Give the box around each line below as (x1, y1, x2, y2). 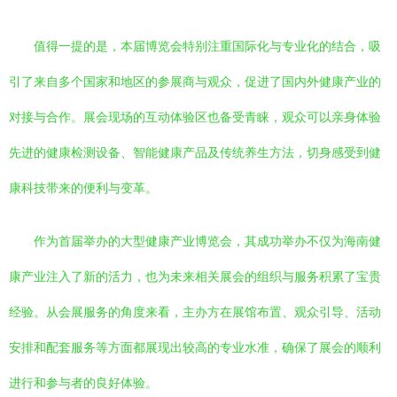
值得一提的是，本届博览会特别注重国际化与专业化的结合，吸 (34, 39, 381, 53)
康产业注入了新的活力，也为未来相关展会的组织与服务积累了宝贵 (9, 269, 381, 284)
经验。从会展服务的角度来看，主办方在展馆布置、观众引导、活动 (9, 305, 381, 319)
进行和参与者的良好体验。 (9, 376, 158, 390)
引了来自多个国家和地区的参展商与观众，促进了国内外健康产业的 (9, 74, 381, 89)
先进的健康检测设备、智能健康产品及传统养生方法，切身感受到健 (9, 145, 381, 160)
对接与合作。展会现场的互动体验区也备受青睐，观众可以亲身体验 (9, 110, 381, 124)
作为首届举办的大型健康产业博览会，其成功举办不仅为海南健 (34, 234, 381, 248)
